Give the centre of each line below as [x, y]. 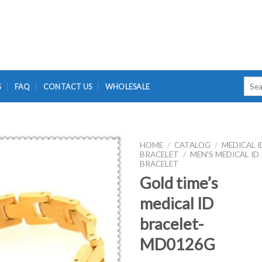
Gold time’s [179, 182]
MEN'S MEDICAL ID [225, 154]
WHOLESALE [127, 86]
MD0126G [177, 244]
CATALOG [193, 145]
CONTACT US [68, 86]
